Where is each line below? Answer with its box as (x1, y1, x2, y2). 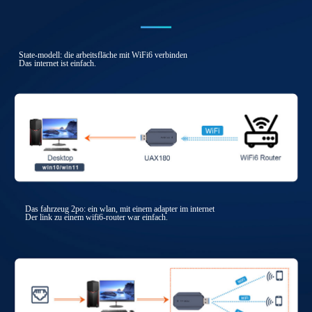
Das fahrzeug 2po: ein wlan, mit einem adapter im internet (24, 204, 214, 214)
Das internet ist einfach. (18, 58, 96, 69)
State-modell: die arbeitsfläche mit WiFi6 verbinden (18, 50, 187, 61)
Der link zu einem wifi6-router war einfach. (24, 212, 168, 223)
